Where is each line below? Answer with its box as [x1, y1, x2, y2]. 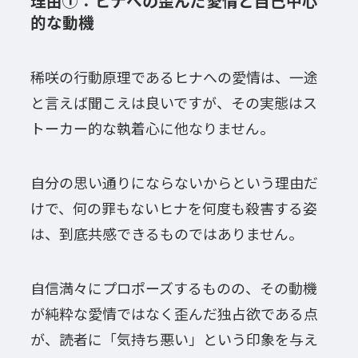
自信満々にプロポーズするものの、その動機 [30, 276, 317, 298]
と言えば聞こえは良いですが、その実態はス [30, 92, 317, 113]
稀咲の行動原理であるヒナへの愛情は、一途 [30, 66, 318, 88]
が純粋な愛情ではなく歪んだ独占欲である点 [30, 302, 318, 324]
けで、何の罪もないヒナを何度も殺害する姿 [30, 197, 317, 218]
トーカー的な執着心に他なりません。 [30, 117, 274, 139]
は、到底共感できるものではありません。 [30, 222, 303, 244]
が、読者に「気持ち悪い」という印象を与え [30, 328, 318, 349]
